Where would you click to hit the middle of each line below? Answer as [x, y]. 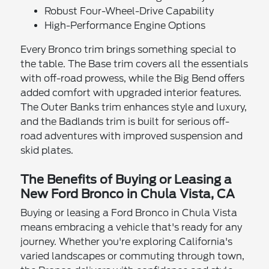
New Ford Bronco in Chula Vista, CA [128, 194]
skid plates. [47, 150]
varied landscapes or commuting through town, [133, 256]
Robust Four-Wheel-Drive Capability [129, 11]
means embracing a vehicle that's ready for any [131, 227]
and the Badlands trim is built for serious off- [125, 121]
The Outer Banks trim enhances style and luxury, [134, 107]
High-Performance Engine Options [125, 25]
